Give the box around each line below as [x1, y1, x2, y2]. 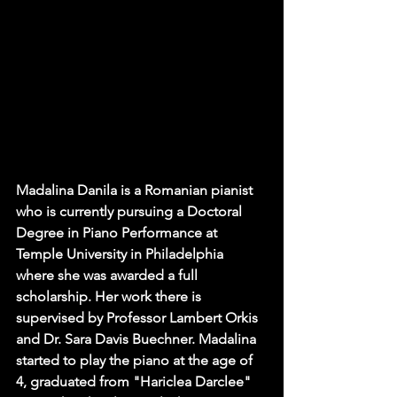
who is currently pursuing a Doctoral [16, 203, 245, 221]
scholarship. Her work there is [16, 288, 205, 306]
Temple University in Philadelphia [16, 245, 227, 263]
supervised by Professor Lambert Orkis [16, 309, 261, 327]
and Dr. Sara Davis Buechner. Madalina [16, 331, 260, 348]
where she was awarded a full [16, 267, 201, 284]
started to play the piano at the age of [16, 352, 256, 370]
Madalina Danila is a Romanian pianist [16, 182, 256, 199]
